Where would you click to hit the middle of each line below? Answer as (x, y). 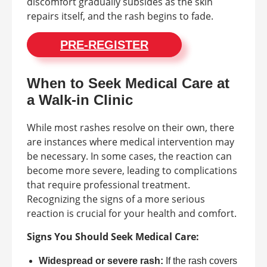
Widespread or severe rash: (101, 260)
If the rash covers (200, 260)
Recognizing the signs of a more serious (116, 199)
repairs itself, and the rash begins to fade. (120, 16)
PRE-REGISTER (104, 44)
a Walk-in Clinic (80, 100)
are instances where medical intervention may (131, 142)
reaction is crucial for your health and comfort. (132, 213)
